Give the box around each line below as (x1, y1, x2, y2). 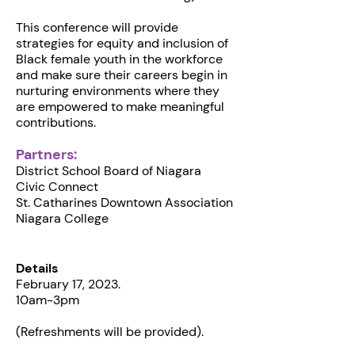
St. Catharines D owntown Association (16, 193, 233, 211)
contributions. (16, 113, 96, 131)
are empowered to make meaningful (16, 97, 224, 115)
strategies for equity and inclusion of (16, 34, 228, 52)
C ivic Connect (16, 177, 98, 195)
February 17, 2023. (16, 275, 120, 292)
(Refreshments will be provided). (16, 323, 204, 340)
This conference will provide (16, 18, 178, 36)
